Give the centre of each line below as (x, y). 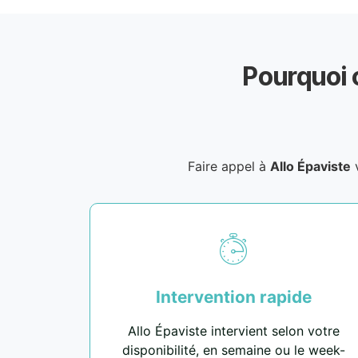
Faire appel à (229, 167)
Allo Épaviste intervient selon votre (233, 331)
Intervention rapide (233, 297)
